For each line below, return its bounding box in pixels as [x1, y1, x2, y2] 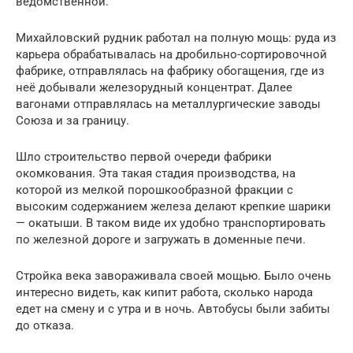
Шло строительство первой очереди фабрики [16, 149, 272, 164]
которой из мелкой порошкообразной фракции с [16, 182, 293, 197]
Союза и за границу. [16, 113, 129, 128]
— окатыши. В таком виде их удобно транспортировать [16, 215, 325, 230]
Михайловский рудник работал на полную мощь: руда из [16, 30, 336, 45]
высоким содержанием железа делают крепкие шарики [16, 199, 331, 214]
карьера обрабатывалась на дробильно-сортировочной [16, 46, 327, 61]
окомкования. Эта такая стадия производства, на [16, 165, 295, 180]
